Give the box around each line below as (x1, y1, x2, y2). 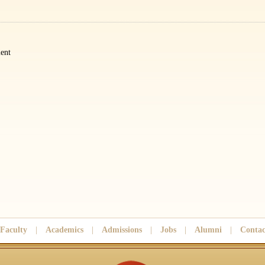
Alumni (195, 225, 222, 234)
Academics (46, 225, 83, 234)
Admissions (102, 225, 142, 234)
